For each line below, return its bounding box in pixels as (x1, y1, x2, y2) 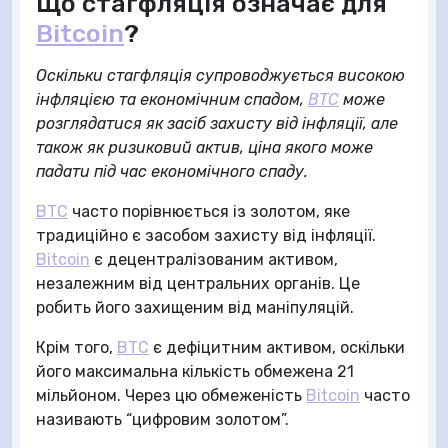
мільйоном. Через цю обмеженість (36, 386, 306, 405)
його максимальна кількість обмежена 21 (36, 362, 354, 381)
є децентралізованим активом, (90, 250, 338, 269)
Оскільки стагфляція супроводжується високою (36, 66, 405, 85)
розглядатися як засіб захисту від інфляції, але (36, 114, 398, 133)
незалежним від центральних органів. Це (36, 274, 360, 293)
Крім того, (36, 338, 117, 357)
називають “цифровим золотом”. (36, 410, 289, 429)
